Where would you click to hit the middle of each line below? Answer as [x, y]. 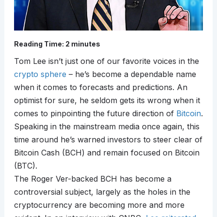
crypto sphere [40, 74]
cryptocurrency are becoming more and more [99, 205]
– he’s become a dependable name [131, 74]
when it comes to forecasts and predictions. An [101, 87]
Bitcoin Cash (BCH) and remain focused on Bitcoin [107, 153]
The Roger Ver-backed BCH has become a [93, 179]
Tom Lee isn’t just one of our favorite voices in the [106, 61]
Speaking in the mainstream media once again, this [107, 127]
